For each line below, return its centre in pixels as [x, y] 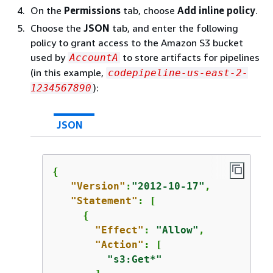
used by [49, 57]
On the [47, 10]
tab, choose [149, 10]
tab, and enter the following [174, 28]
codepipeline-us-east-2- [178, 73]
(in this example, [68, 73]
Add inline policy [216, 10]
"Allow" [177, 230]
